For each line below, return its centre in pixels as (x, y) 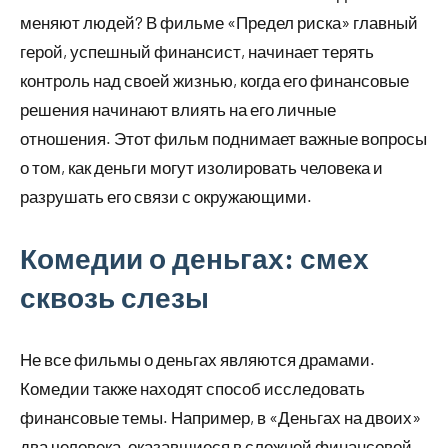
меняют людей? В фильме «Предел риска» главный (219, 21)
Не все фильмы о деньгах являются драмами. (197, 358)
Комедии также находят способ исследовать (192, 387)
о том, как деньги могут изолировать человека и (201, 166)
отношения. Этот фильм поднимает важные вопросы (223, 137)
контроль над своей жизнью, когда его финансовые (214, 79)
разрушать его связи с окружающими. (166, 195)
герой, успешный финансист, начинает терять (197, 50)
